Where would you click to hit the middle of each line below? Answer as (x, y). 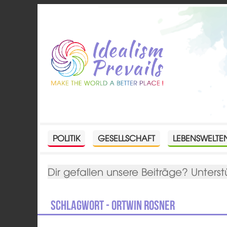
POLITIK (67, 138)
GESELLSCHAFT (127, 138)
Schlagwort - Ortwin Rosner (113, 205)
